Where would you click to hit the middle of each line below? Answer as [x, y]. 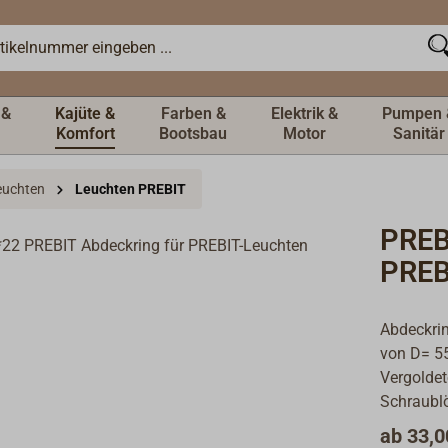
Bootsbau [193, 133]
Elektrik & [304, 113]
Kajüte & [85, 113]
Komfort [85, 133]
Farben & [193, 113]
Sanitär [419, 133]
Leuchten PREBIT [130, 189]
